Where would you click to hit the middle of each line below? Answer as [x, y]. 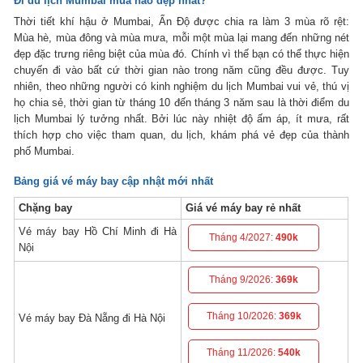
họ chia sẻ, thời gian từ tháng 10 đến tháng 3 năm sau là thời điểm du [181, 103]
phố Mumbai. [45, 152]
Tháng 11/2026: [243, 353]
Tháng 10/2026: [242, 316]
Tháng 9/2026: [243, 280]
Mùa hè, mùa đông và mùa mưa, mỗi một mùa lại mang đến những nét [181, 38]
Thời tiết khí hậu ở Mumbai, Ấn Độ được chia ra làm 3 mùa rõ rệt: [181, 22]
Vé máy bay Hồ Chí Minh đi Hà [98, 232]
